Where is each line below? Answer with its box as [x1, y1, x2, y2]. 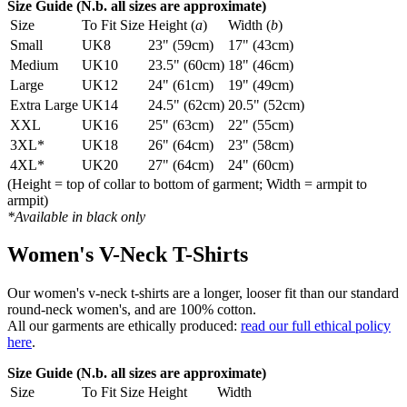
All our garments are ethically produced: [7, 318, 241, 334]
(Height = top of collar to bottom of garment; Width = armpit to [7, 175, 367, 192]
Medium [10, 56, 58, 73]
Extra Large [10, 96, 78, 113]
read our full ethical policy [241, 318, 391, 334]
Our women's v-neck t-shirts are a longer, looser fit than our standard [7, 285, 399, 302]
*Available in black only [7, 208, 145, 224]
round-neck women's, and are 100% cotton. [7, 302, 256, 318]
